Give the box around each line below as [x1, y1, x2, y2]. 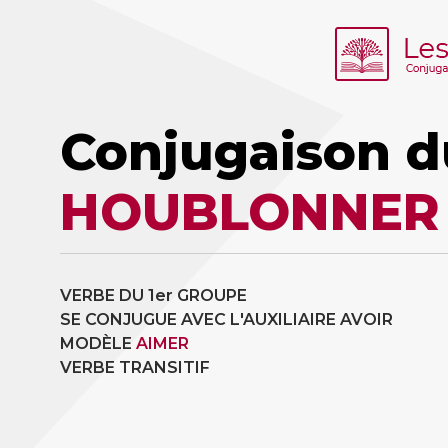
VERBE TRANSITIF [60, 358, 210, 377]
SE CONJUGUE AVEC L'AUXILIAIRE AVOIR [60, 310, 393, 329]
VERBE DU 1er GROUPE [60, 286, 247, 305]
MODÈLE [60, 334, 136, 353]
